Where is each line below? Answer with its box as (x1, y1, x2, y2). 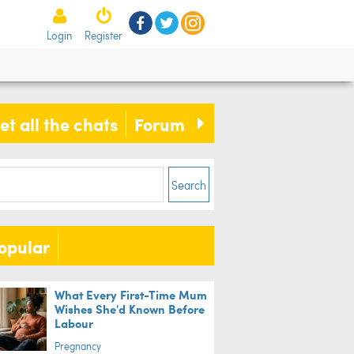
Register (85, 28, 122, 43)
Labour (54, 314, 93, 331)
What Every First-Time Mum (54, 286, 207, 303)
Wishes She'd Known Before (54, 300, 205, 317)
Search (171, 177, 207, 193)
